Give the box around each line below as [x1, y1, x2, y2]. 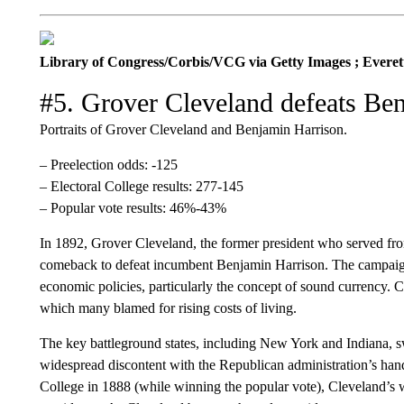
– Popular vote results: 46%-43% [39, 200, 226, 216]
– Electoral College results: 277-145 [39, 179, 243, 194]
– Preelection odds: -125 [39, 157, 178, 172]
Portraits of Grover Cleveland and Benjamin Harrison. [39, 122, 347, 137]
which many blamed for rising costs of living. [39, 300, 297, 316]
